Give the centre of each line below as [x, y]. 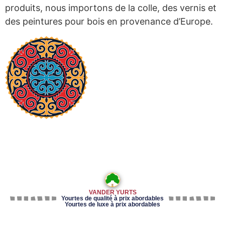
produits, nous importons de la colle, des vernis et [111, 8]
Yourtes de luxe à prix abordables [113, 205]
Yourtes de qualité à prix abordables [113, 199]
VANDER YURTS [113, 193]
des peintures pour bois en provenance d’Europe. [109, 22]
